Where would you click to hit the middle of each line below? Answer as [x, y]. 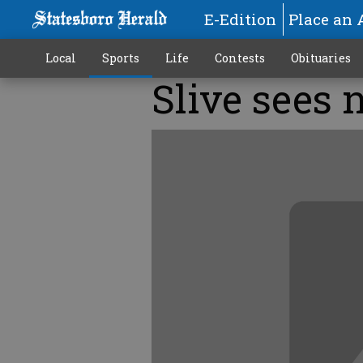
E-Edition [240, 19]
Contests [239, 58]
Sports [120, 58]
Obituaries [320, 58]
